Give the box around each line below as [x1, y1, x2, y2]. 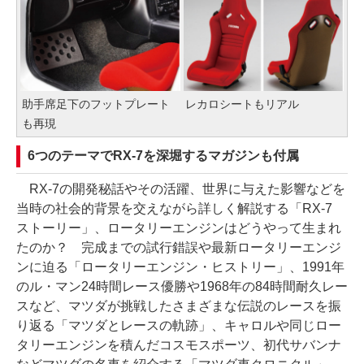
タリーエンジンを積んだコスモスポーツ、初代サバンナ [16, 337, 341, 352]
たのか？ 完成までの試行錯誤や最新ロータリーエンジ [16, 240, 341, 254]
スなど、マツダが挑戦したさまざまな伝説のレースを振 [16, 298, 341, 313]
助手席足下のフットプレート [22, 97, 170, 110]
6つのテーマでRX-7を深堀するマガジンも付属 [28, 148, 299, 162]
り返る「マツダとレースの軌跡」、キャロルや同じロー [16, 318, 341, 332]
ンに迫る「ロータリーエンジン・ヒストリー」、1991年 [16, 259, 344, 274]
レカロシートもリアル [185, 97, 299, 110]
